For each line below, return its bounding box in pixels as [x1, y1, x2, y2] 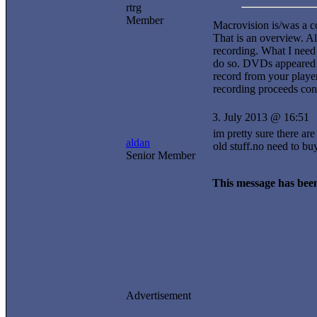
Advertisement [126, 289, 191, 301]
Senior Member [126, 149, 195, 161]
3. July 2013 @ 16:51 [212, 111, 309, 123]
